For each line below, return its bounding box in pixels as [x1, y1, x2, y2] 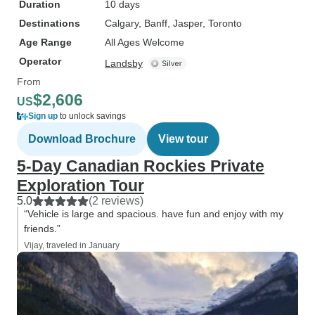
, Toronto [202, 18, 242, 29]
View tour [158, 133, 208, 145]
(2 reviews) [89, 195, 143, 207]
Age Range [19, 37, 72, 48]
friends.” [24, 223, 60, 234]
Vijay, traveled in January [24, 240, 120, 250]
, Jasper [167, 18, 202, 29]
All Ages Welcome [105, 37, 184, 48]
